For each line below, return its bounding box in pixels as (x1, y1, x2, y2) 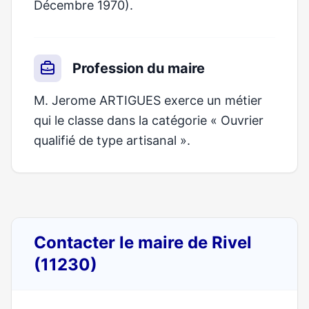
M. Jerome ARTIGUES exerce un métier (34, 93, 262, 108)
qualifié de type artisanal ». (34, 133, 190, 148)
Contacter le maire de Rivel (34, 232, 252, 252)
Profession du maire (72, 60, 205, 77)
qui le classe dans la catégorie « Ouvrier (34, 113, 263, 128)
